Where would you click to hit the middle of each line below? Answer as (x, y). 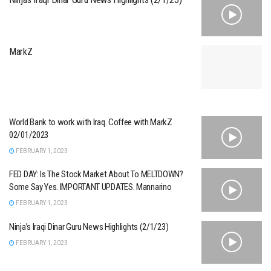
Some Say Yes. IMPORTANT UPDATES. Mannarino (90, 187)
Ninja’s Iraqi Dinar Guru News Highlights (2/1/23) (89, 227)
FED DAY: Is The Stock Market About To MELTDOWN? (96, 175)
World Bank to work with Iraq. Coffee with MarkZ (91, 122)
